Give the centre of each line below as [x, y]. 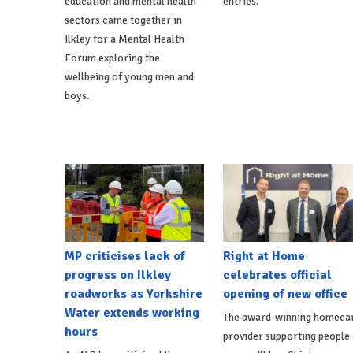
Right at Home [264, 256]
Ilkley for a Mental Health [124, 39]
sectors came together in [123, 20]
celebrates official [277, 275]
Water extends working [132, 313]
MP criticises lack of [125, 256]
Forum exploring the [112, 58]
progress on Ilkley [118, 275]
